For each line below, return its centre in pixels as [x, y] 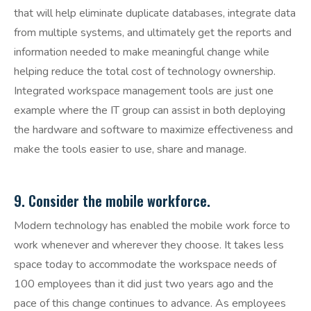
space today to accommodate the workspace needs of [145, 265]
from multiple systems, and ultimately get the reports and [153, 33]
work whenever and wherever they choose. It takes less [149, 245]
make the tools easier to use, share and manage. [130, 150]
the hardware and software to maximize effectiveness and [153, 130]
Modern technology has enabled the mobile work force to [152, 226]
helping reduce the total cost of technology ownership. [145, 72]
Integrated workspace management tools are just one [144, 91]
